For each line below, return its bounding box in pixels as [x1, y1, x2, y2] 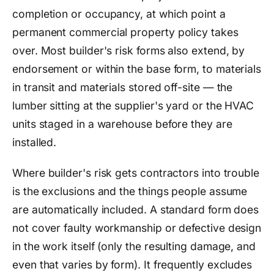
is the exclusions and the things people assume [12, 184, 248, 198]
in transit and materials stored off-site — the [12, 80, 233, 94]
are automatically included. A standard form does [12, 202, 259, 216]
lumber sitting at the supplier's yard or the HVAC [12, 98, 254, 112]
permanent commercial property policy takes [12, 25, 239, 39]
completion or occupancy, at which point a [12, 7, 226, 20]
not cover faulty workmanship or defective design [12, 221, 262, 234]
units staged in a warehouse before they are [12, 117, 232, 130]
